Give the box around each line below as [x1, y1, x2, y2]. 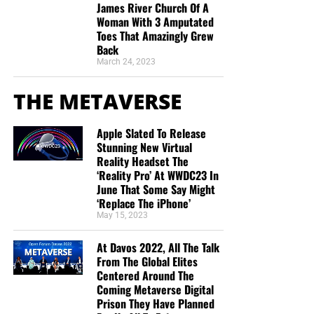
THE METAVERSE [13, 86, 182, 116]
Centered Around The [96, 266, 194, 284]
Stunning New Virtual [96, 138, 192, 156]
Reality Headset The [96, 152, 189, 170]
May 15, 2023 [96, 210, 148, 220]
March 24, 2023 [96, 56, 156, 67]
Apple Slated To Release [96, 124, 206, 142]
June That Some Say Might [96, 180, 215, 198]
